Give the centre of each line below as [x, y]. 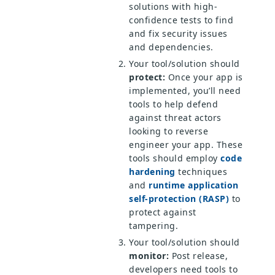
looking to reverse [168, 131]
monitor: [149, 255]
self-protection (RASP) [179, 198]
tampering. [153, 225]
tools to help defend [173, 104]
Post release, [198, 255]
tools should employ [175, 158]
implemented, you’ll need [185, 90]
